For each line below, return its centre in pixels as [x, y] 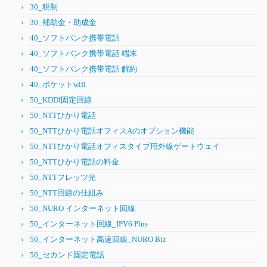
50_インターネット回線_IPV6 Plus [89, 224]
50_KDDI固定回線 [61, 100]
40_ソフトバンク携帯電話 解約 [83, 69]
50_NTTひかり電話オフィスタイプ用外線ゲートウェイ [125, 146]
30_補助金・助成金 [63, 22]
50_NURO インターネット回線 [83, 208]
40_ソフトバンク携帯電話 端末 [83, 53]
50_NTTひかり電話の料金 [74, 162]
